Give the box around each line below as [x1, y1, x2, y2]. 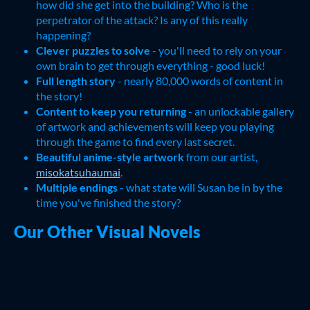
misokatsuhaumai [36, 165, 120, 179]
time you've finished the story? [36, 196, 181, 210]
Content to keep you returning [36, 104, 188, 118]
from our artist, [186, 150, 257, 164]
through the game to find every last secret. [36, 135, 235, 149]
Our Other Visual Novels [14, 221, 201, 242]
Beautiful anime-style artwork [36, 150, 186, 164]
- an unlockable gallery [188, 104, 294, 118]
